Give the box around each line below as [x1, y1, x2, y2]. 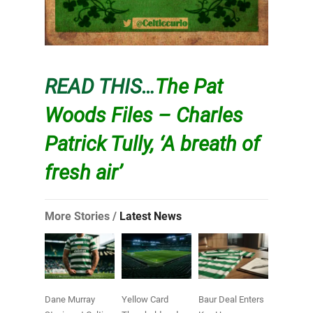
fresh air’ [44, 160, 122, 184]
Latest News [119, 209, 182, 223]
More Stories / [44, 209, 119, 223]
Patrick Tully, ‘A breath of [44, 131, 260, 156]
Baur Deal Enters [198, 294, 265, 305]
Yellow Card [121, 294, 168, 305]
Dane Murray [44, 294, 95, 305]
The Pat [154, 74, 223, 99]
